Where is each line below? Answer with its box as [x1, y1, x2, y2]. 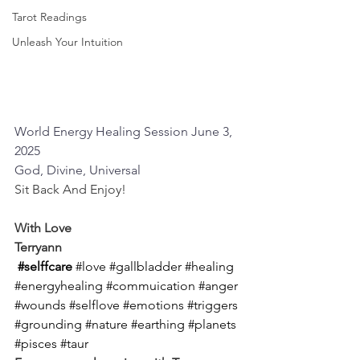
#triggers [187, 297, 238, 313]
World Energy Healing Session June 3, [14, 123, 235, 139]
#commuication [106, 277, 195, 293]
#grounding [14, 316, 82, 332]
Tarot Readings [12, 10, 87, 24]
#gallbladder [109, 258, 182, 274]
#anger [198, 277, 238, 293]
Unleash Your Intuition [12, 35, 123, 49]
